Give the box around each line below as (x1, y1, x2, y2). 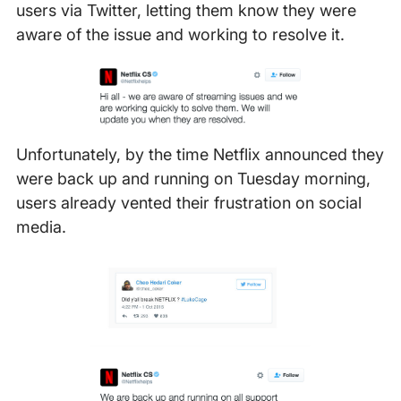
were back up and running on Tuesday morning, (15, 169, 371, 189)
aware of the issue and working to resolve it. (15, 25, 345, 45)
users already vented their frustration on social (15, 193, 362, 213)
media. (15, 218, 66, 237)
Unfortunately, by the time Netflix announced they (15, 145, 384, 165)
